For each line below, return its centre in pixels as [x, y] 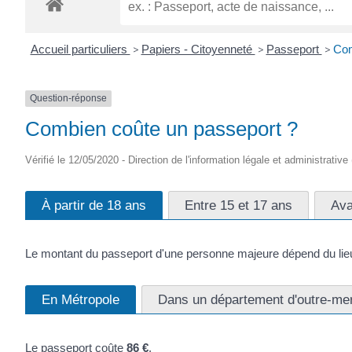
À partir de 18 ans [94, 205]
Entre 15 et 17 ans [238, 205]
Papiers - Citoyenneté [198, 49]
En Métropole [81, 299]
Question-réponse [68, 99]
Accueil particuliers [80, 49]
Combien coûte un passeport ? [161, 128]
